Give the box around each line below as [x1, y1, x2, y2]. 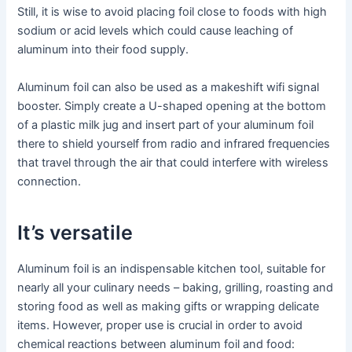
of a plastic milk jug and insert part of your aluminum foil [17, 117, 314, 132]
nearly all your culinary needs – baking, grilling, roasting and [17, 280, 334, 295]
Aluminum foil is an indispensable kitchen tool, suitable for [17, 261, 326, 276]
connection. [17, 174, 82, 189]
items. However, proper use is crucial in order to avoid [17, 317, 303, 332]
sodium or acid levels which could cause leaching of [17, 24, 294, 38]
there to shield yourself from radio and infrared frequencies [17, 136, 331, 151]
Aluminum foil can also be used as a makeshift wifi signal [17, 79, 320, 94]
